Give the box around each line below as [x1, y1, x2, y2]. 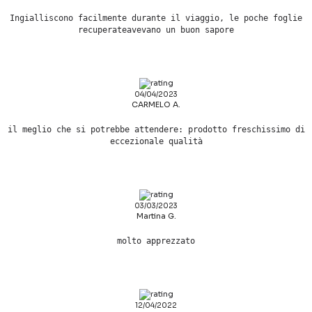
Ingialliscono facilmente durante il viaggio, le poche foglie [10, 13, 302, 24]
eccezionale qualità [109, 136, 203, 147]
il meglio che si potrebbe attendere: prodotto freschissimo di [7, 125, 305, 135]
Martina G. [136, 211, 176, 221]
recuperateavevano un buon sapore [78, 25, 234, 36]
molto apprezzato [117, 236, 195, 247]
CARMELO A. [132, 100, 180, 110]
